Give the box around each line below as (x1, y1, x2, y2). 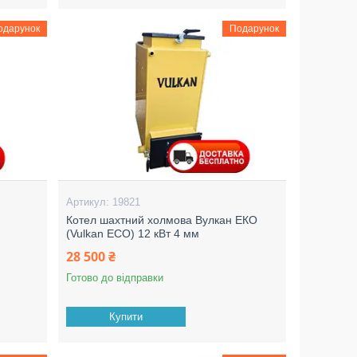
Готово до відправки (66, 272, 164, 284)
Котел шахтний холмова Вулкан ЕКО (66, 214, 258, 226)
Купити (109, 311, 143, 323)
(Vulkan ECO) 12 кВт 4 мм (66, 227, 200, 240)
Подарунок (229, 23, 279, 34)
